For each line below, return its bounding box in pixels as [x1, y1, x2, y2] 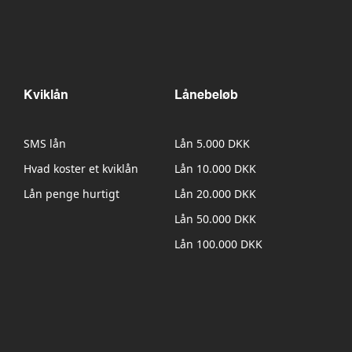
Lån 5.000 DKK [174, 136, 250, 152]
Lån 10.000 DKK [174, 161, 256, 177]
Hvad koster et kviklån [23, 161, 138, 177]
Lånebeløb [174, 90, 238, 103]
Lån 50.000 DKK [174, 211, 256, 227]
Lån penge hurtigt [23, 186, 119, 202]
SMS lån [23, 136, 66, 152]
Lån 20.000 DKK [174, 186, 256, 202]
